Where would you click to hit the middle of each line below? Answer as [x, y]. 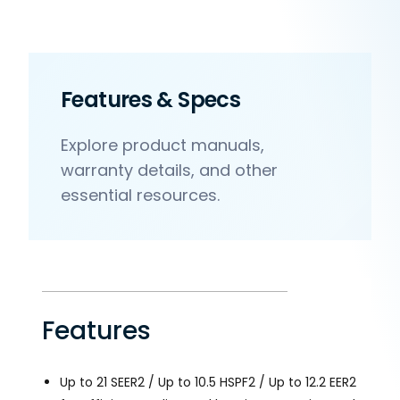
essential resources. [140, 195]
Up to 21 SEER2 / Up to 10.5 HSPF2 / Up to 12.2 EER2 [208, 382]
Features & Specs [151, 99]
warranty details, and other [169, 170]
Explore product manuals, [162, 145]
